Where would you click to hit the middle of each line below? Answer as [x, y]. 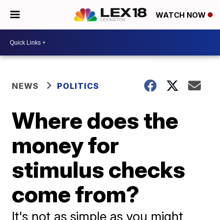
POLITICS [78, 86]
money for [66, 145]
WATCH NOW [182, 15]
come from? [76, 194]
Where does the [95, 120]
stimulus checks [99, 169]
